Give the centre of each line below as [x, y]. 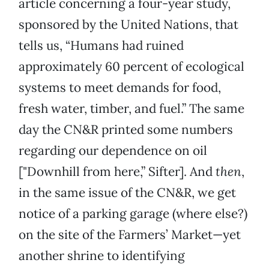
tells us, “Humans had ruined [101, 46]
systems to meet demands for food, [120, 88]
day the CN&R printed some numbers [126, 130]
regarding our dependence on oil [113, 151]
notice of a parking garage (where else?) [133, 214]
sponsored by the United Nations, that [128, 25]
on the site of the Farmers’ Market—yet [130, 235]
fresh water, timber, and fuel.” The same [131, 109]
